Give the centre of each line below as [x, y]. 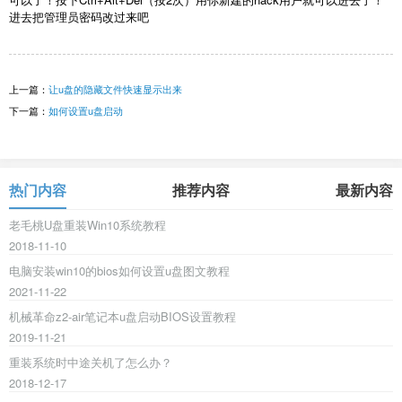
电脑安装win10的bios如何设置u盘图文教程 [119, 271]
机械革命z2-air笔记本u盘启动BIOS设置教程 [122, 317]
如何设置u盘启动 [86, 111]
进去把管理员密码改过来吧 [79, 17]
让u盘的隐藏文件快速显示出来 [115, 89]
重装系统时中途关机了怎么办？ [91, 363]
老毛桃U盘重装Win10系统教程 [87, 225]
